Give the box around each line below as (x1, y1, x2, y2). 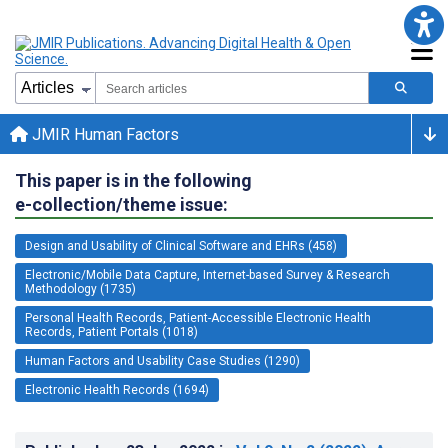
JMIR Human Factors (28, 124, 179, 144)
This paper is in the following (15, 169, 252, 191)
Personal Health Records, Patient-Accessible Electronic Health (25, 310, 371, 325)
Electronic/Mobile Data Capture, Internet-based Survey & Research (25, 267, 390, 282)
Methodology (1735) (25, 281, 136, 296)
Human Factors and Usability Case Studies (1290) (25, 353, 300, 368)
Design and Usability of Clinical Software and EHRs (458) (25, 238, 337, 253)
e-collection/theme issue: (15, 193, 228, 215)
